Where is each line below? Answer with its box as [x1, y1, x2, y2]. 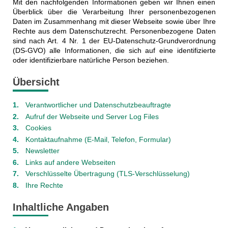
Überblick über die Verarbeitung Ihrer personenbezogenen [12, 8, 216, 16]
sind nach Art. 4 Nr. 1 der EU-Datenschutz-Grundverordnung [12, 37, 216, 45]
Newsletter [25, 147, 60, 155]
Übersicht [12, 76, 60, 88]
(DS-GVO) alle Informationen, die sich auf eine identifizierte [12, 46, 216, 55]
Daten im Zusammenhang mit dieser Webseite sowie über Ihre [12, 17, 216, 26]
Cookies [25, 124, 51, 132]
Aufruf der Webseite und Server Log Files [25, 112, 159, 121]
